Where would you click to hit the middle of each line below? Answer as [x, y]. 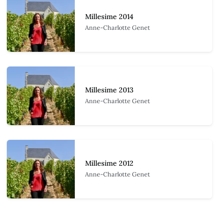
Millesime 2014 [109, 17]
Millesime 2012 [109, 164]
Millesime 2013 [109, 90]
